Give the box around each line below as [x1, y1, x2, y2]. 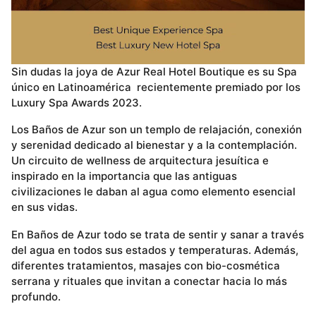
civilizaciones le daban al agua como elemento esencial [11, 185, 296, 199]
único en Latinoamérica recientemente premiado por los [11, 80, 300, 95]
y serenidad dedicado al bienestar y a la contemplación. [11, 138, 297, 152]
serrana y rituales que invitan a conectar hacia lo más [11, 274, 287, 288]
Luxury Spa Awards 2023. [11, 96, 145, 110]
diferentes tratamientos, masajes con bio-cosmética [11, 258, 280, 272]
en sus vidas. [11, 200, 78, 214]
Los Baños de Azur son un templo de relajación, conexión [11, 123, 302, 137]
